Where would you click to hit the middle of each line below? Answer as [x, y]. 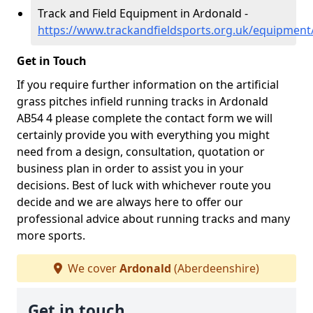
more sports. [51, 235]
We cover [92, 268]
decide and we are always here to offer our [130, 202]
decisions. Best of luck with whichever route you [144, 185]
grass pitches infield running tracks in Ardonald [143, 101]
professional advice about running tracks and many [153, 219]
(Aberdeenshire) [215, 268]
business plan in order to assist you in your [130, 168]
